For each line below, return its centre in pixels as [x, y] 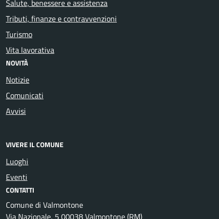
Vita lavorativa [30, 50]
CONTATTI [20, 190]
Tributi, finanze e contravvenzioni [61, 18]
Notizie [18, 79]
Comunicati [25, 95]
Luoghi [17, 162]
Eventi [17, 177]
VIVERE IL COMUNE [35, 145]
